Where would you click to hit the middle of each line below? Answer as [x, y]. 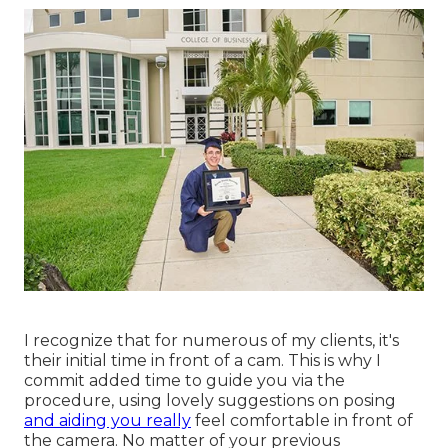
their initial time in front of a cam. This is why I [202, 360]
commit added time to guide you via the [184, 380]
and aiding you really [107, 420]
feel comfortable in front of [302, 420]
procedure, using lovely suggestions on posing [210, 400]
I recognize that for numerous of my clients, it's [211, 340]
